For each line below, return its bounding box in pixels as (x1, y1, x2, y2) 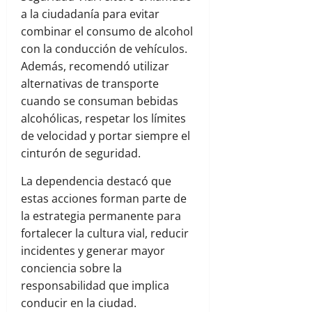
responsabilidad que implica (21, 278, 169, 294)
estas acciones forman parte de (21, 191, 187, 207)
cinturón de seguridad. (21, 146, 141, 162)
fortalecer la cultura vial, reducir (21, 226, 189, 242)
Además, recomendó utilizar (21, 58, 169, 75)
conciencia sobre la (21, 260, 122, 276)
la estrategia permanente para (21, 208, 181, 224)
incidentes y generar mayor (21, 243, 165, 259)
